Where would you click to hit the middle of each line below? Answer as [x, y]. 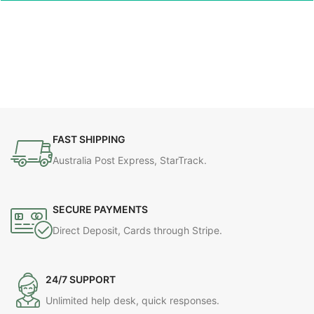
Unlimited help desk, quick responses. [132, 301]
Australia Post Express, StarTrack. [130, 161]
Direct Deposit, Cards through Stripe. [137, 231]
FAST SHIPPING [89, 139]
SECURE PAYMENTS [100, 210]
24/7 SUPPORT [81, 280]
